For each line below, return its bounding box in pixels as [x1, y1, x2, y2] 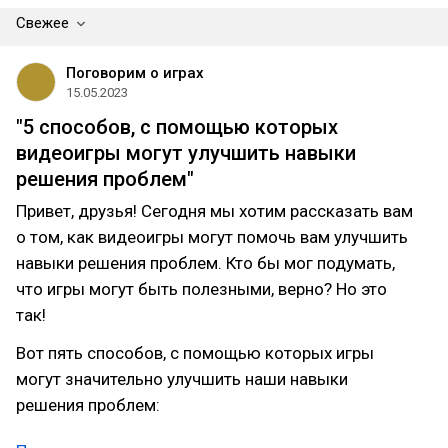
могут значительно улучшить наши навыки [16, 369, 348, 389]
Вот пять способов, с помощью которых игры [16, 343, 374, 363]
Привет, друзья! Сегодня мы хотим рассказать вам [16, 201, 413, 221]
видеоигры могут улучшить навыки [16, 141, 356, 165]
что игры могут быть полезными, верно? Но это [16, 279, 387, 299]
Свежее [16, 14, 69, 32]
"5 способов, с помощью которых [16, 115, 338, 139]
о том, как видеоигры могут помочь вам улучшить [16, 227, 408, 247]
